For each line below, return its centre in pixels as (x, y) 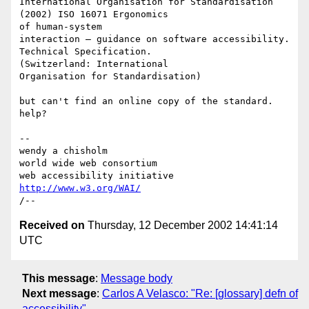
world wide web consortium (88, 163)
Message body (137, 278)
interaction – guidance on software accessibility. (154, 39)
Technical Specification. (88, 52)
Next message (59, 293)
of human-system (61, 27)
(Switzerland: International (94, 64)
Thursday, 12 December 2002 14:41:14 (181, 226)
